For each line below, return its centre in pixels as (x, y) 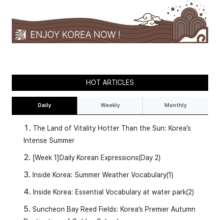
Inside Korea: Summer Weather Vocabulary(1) (103, 175)
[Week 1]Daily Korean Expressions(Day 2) (96, 158)
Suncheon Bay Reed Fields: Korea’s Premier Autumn (114, 209)
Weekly (110, 106)
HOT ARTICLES (110, 83)
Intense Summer (49, 141)
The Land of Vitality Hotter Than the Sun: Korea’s (112, 128)
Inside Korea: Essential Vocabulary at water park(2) (113, 192)
